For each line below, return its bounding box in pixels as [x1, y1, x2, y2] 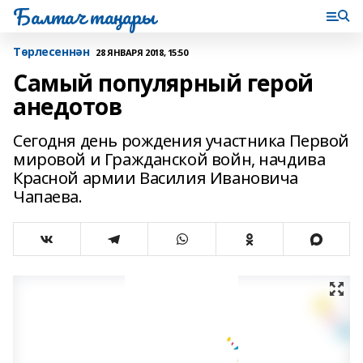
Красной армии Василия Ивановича [13, 167, 298, 189]
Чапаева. [13, 186, 83, 207]
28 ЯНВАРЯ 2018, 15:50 [96, 45, 188, 58]
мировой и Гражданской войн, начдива [13, 148, 326, 170]
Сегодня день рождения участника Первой [13, 130, 350, 152]
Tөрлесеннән [13, 44, 90, 59]
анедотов [13, 91, 122, 122]
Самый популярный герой [13, 67, 314, 98]
